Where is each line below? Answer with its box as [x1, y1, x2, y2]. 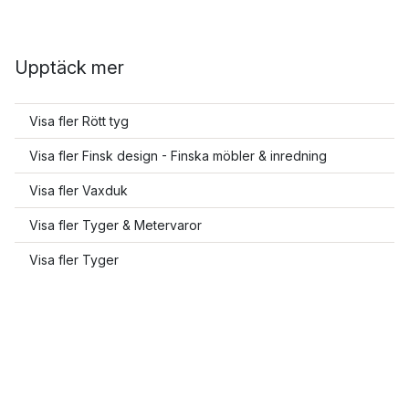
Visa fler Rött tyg [29, 113, 129, 129]
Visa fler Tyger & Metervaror [29, 217, 202, 233]
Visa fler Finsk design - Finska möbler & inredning [29, 148, 327, 163]
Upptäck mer [15, 57, 124, 79]
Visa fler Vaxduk [29, 183, 128, 198]
